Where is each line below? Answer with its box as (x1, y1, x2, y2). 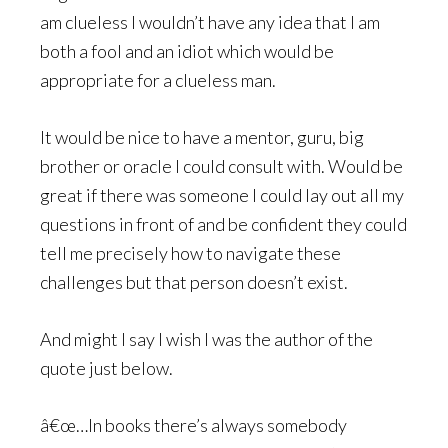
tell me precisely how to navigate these (40, 241, 341, 264)
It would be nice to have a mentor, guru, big (40, 125, 364, 148)
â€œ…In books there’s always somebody (40, 413, 347, 436)
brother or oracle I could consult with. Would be (40, 154, 403, 177)
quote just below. (40, 356, 173, 379)
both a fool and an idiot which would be (40, 39, 334, 62)
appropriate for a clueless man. (40, 68, 276, 91)
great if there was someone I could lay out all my (40, 183, 404, 206)
